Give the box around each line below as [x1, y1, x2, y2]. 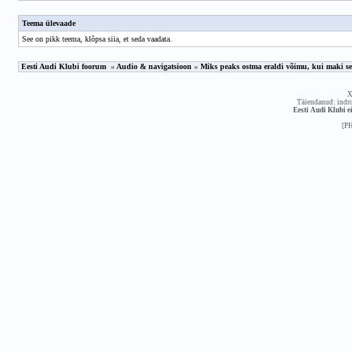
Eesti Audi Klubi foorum [20, 62, 106, 71]
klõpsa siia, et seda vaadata [84, 35, 170, 43]
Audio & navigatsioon [115, 62, 192, 71]
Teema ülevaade [21, 19, 75, 27]
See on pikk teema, [21, 35, 85, 43]
